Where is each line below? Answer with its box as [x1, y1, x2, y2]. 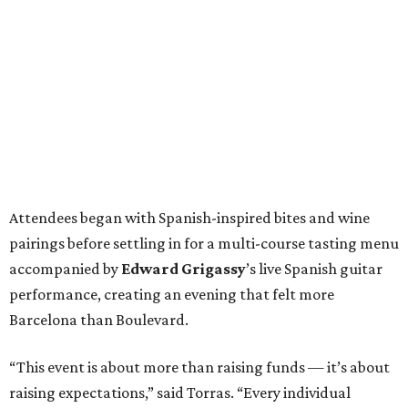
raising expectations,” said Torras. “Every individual [9, 382, 351, 402]
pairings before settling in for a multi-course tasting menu [9, 233, 399, 252]
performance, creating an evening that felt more [9, 284, 334, 303]
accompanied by [9, 259, 121, 278]
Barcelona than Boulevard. [9, 310, 189, 329]
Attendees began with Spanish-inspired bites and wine [9, 208, 370, 227]
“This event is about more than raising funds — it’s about [9, 357, 390, 376]
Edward [121, 259, 178, 278]
